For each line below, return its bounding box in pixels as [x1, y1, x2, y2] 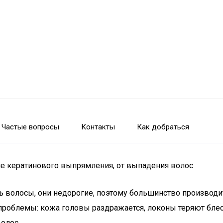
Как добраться [137, 122, 189, 131]
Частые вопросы [1, 122, 59, 131]
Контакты [81, 122, 115, 131]
